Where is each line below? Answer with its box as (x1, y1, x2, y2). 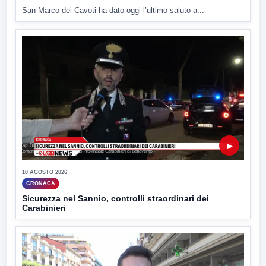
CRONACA (26, 180, 55, 186)
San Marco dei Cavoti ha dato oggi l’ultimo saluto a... (22, 5, 204, 15)
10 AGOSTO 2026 (22, 169, 67, 175)
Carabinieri (22, 203, 66, 213)
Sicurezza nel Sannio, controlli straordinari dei (22, 194, 209, 203)
